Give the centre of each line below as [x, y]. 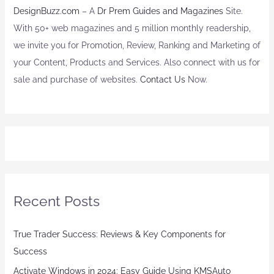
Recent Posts [56, 202]
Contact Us [162, 80]
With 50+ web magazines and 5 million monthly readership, [132, 28]
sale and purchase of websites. [76, 80]
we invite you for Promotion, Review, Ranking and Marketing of [137, 46]
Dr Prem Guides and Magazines [160, 11]
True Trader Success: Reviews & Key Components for [119, 235]
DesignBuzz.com [46, 11]
